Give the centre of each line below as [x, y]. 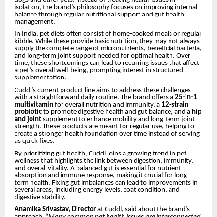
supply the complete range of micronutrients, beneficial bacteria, [108, 49]
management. [35, 22]
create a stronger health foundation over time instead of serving [107, 134]
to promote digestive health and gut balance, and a [117, 112]
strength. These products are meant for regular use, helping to [104, 126]
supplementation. [40, 78]
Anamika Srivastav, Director [55, 210]
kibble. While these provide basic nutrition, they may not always [107, 42]
